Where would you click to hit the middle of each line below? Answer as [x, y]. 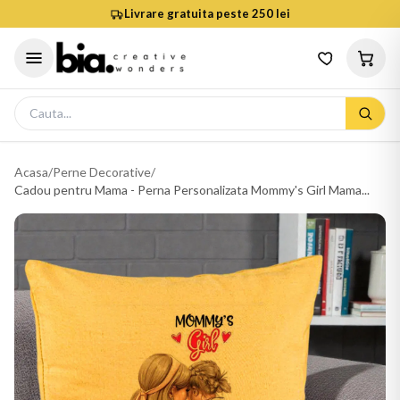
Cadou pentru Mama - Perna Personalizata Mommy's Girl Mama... [192, 190]
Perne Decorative [102, 172]
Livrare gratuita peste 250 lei [207, 13]
